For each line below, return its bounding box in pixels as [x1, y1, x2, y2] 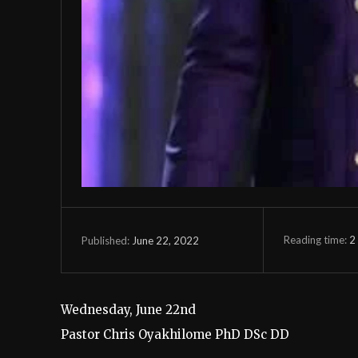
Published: [82, 233, 129, 247]
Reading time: [283, 233, 349, 246]
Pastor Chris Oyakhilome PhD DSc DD [61, 327, 289, 343]
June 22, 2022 [132, 233, 199, 247]
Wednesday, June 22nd [61, 302, 196, 318]
